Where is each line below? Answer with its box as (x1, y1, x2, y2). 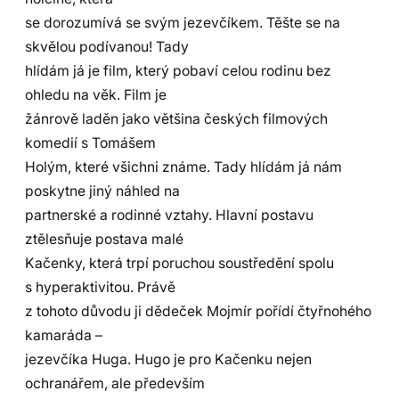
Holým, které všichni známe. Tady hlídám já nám (25, 158, 342, 175)
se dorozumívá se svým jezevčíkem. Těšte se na (25, 13, 340, 31)
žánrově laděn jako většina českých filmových (25, 110, 328, 127)
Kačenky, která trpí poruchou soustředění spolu (25, 254, 334, 272)
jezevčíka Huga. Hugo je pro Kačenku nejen (25, 350, 312, 368)
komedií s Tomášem (25, 134, 156, 151)
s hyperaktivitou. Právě (25, 278, 175, 296)
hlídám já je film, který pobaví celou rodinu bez (25, 61, 331, 79)
